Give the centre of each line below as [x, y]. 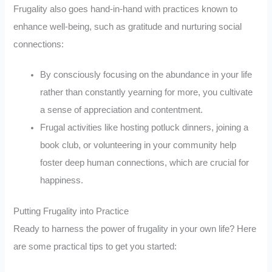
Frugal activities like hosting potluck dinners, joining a [144, 128]
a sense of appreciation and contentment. [122, 110]
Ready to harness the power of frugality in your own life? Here [135, 229]
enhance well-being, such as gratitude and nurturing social [128, 26]
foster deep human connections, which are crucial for [145, 163]
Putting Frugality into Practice [71, 212]
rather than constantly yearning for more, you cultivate [147, 93]
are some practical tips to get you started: [95, 247]
